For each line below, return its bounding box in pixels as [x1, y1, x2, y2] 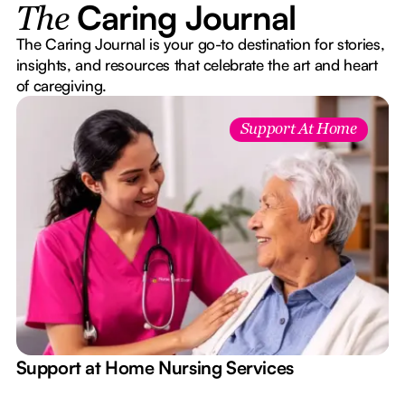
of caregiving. [15, 76, 107, 96]
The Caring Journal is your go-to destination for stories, [15, 34, 385, 54]
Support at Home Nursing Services [15, 356, 294, 380]
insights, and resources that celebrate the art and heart [15, 55, 378, 75]
